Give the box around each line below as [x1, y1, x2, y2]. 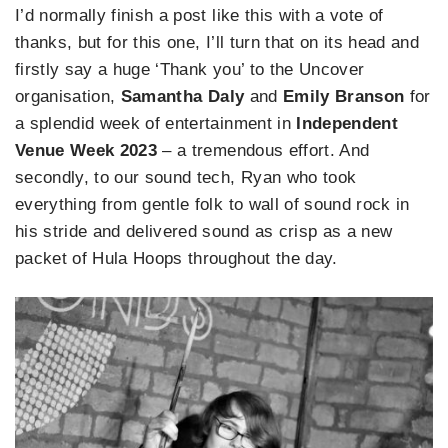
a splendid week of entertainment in [15, 113, 297, 133]
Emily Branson [282, 86, 405, 106]
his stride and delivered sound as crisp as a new [15, 221, 393, 241]
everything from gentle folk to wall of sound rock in [15, 194, 410, 214]
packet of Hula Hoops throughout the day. [15, 248, 338, 268]
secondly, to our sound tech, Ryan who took [15, 167, 357, 187]
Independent [296, 113, 398, 133]
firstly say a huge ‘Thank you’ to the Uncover [15, 59, 365, 79]
